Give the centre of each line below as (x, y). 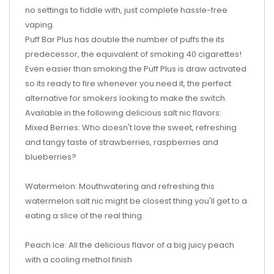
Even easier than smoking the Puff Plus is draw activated (136, 69)
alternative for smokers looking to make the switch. (126, 98)
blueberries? (52, 157)
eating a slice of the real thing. (84, 216)
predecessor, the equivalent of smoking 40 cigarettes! (133, 54)
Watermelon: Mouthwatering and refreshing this (120, 186)
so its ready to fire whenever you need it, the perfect (128, 83)
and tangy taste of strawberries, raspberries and (122, 142)
